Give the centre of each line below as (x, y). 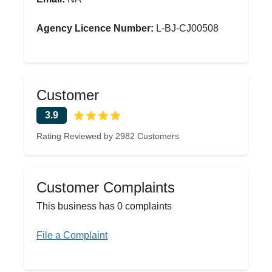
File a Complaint (72, 235)
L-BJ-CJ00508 (186, 28)
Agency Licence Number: (95, 28)
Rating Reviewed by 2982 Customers (108, 136)
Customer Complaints (106, 187)
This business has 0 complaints (104, 206)
